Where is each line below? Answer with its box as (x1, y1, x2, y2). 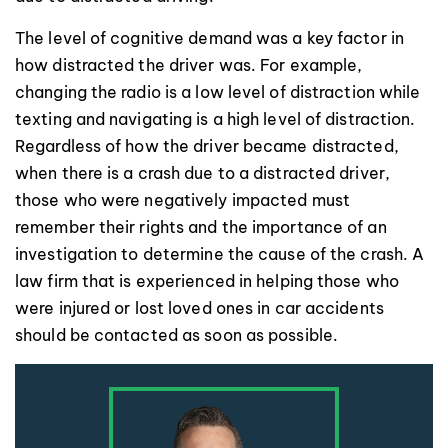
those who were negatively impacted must (15, 189, 350, 210)
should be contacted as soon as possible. (15, 324, 339, 345)
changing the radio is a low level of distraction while (15, 81, 421, 102)
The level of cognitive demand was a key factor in (15, 27, 404, 48)
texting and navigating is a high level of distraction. (15, 108, 416, 129)
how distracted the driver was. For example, (15, 54, 363, 75)
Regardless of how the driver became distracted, (15, 135, 399, 156)
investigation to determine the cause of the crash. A (15, 243, 425, 264)
